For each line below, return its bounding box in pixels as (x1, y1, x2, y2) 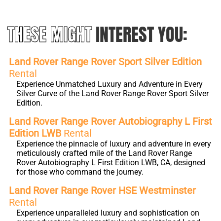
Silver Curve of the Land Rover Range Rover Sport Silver (16, 89, 209, 98)
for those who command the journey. (16, 167, 144, 177)
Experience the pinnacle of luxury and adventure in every (16, 139, 211, 148)
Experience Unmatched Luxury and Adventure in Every (16, 79, 203, 89)
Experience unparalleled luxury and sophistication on (16, 208, 199, 218)
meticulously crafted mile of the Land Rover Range (16, 148, 192, 158)
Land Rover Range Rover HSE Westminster (9, 184, 196, 196)
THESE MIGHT (7, 21, 96, 48)
